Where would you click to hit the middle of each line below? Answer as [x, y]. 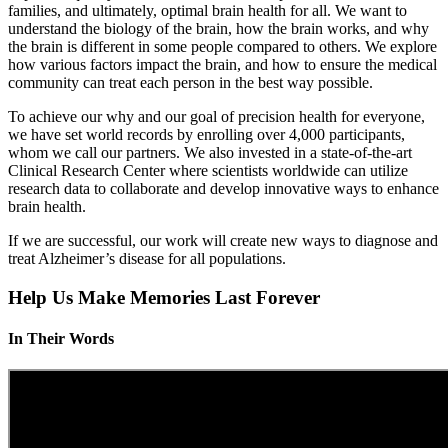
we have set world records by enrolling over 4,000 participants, [206, 134]
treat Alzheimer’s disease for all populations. [147, 258]
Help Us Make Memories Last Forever [164, 297]
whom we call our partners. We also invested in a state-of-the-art [210, 152]
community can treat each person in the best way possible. [190, 82]
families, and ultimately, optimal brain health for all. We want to [207, 10]
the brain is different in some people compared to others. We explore [222, 46]
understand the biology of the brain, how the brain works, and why [218, 28]
